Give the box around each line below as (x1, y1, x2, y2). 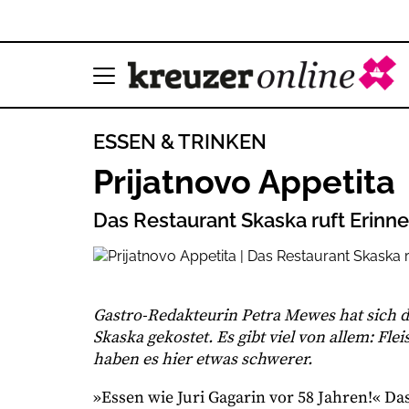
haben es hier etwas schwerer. (93, 348, 312, 370)
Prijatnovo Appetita (93, 163, 395, 201)
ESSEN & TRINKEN (93, 130, 267, 153)
